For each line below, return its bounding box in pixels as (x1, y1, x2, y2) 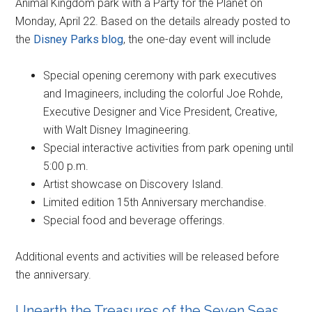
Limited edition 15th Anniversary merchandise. (43, 195, 267, 209)
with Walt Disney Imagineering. (43, 123, 192, 136)
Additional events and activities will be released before (15, 249, 280, 263)
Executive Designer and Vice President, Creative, (43, 104, 278, 118)
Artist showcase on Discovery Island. (43, 177, 224, 191)
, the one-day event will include (123, 32, 272, 46)
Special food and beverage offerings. (43, 213, 226, 227)
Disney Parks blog (31, 32, 124, 46)
